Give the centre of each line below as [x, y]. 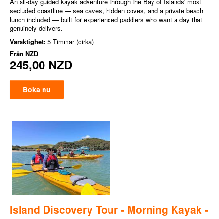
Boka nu [37, 89]
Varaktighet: [29, 41]
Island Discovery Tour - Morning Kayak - [109, 209]
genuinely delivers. [36, 28]
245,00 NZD [41, 65]
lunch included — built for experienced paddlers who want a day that [106, 19]
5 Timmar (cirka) [71, 41]
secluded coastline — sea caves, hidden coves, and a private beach [107, 11]
